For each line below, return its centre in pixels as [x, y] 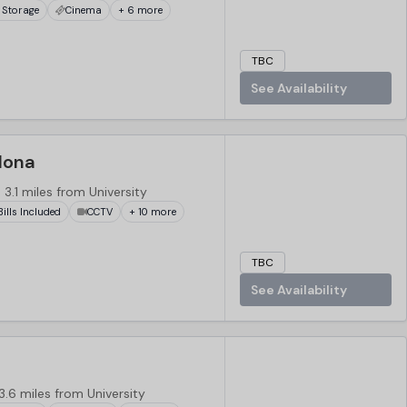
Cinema [84, 10]
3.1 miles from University [76, 192]
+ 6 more [140, 10]
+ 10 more [153, 211]
